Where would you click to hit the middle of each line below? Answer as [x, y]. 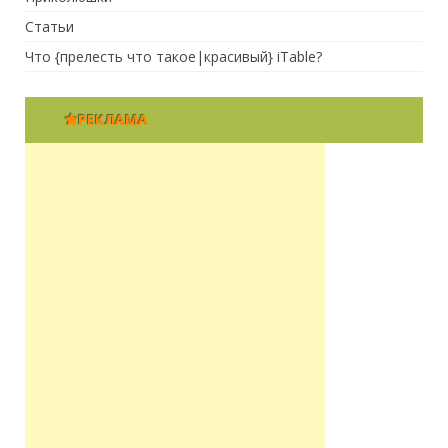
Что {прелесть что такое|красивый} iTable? [173, 56]
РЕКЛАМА [113, 119]
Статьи [49, 26]
